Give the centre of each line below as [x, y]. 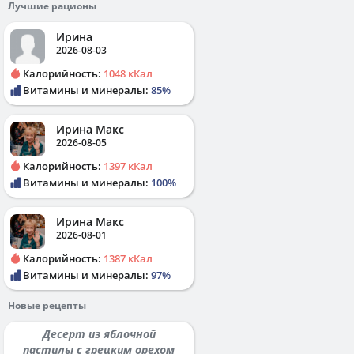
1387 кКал [128, 258]
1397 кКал [128, 166]
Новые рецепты [47, 305]
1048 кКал [128, 73]
